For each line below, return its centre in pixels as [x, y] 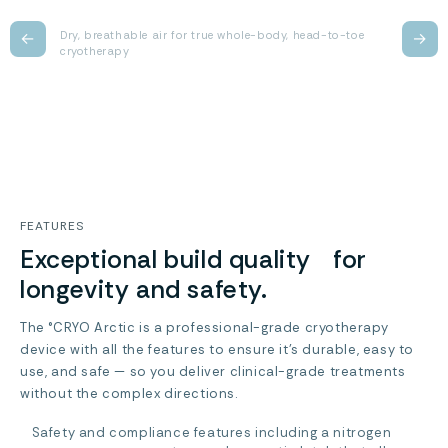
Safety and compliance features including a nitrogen [211, 432]
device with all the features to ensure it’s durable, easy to [217, 349]
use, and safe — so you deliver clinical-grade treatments [213, 371]
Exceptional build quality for [193, 259]
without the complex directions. [129, 393]
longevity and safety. [144, 289]
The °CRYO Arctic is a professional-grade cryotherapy [204, 327]
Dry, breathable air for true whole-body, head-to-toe [212, 35]
